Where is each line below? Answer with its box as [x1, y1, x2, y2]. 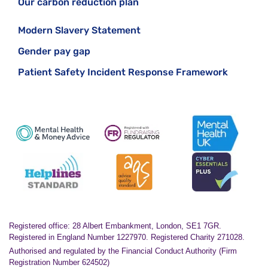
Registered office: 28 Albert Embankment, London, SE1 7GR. [9, 221, 221, 230]
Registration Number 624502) [9, 258, 109, 267]
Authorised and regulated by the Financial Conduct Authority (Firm [9, 246, 237, 255]
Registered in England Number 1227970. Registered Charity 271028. [9, 233, 245, 242]
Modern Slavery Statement [18, 25, 141, 36]
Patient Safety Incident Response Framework [18, 66, 228, 78]
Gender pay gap [18, 45, 90, 57]
